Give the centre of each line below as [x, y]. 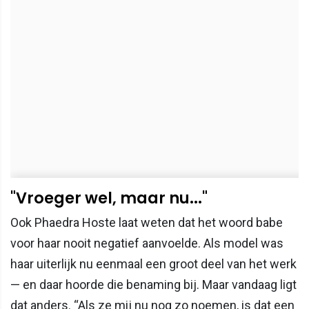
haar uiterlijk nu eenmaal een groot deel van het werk [153, 263]
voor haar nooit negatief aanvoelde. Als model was [147, 243]
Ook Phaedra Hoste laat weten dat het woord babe [147, 222]
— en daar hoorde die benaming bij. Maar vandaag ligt [153, 284]
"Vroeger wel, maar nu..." [109, 198]
